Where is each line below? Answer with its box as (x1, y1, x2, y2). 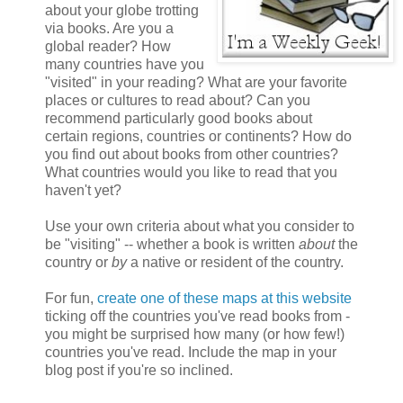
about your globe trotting (45, 3, 199, 19)
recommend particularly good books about (45, 111, 312, 127)
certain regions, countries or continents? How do (45, 129, 352, 145)
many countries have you (45, 57, 204, 73)
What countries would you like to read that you (45, 165, 337, 181)
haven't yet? (45, 183, 121, 199)
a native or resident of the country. (130, 255, 344, 271)
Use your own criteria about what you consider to (45, 219, 354, 235)
